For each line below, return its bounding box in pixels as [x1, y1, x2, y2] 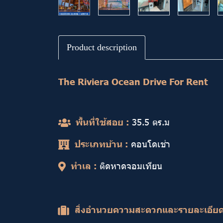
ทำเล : [68, 160, 100, 171]
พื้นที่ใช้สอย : [76, 116, 132, 127]
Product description [67, 42, 137, 52]
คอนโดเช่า [131, 138, 170, 149]
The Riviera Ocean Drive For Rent [58, 76, 208, 87]
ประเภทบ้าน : [75, 138, 131, 149]
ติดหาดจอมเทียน [100, 160, 162, 171]
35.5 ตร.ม [132, 116, 170, 127]
